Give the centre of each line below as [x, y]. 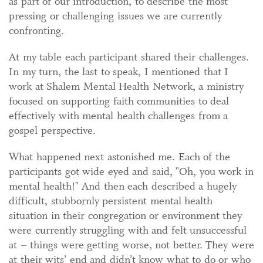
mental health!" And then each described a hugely [123, 186]
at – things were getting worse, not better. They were [131, 245]
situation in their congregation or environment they [125, 215]
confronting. [36, 31]
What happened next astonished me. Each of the [119, 157]
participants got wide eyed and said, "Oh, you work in [131, 171]
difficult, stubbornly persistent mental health [111, 201]
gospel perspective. [52, 130]
